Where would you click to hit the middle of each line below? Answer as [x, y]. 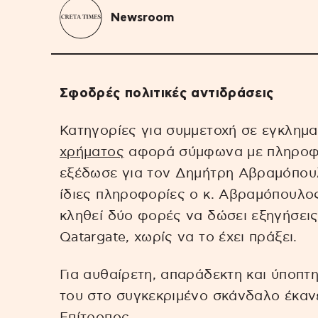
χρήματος [92, 152]
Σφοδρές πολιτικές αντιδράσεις [167, 94]
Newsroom [142, 18]
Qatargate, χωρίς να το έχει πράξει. [179, 237]
